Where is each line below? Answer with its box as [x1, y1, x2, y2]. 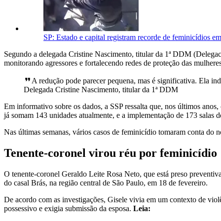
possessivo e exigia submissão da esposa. [4, 204, 133, 213]
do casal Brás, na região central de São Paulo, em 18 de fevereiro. [4, 178, 208, 187]
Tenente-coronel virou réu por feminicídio [4, 146, 217, 159]
